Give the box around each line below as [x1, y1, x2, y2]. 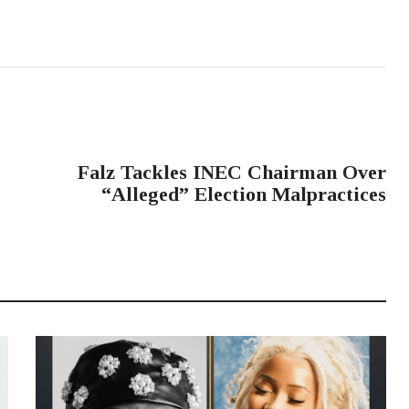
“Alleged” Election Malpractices [101, 183, 387, 206]
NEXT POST [297, 139, 368, 149]
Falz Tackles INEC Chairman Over [78, 161, 387, 184]
